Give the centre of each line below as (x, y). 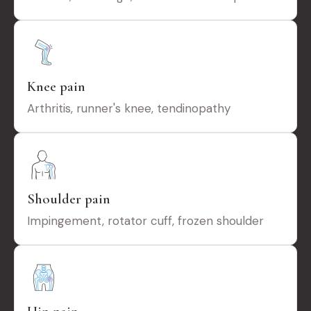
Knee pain (56, 87)
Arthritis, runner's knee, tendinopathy (129, 109)
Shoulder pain (69, 199)
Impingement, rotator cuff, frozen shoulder (145, 221)
